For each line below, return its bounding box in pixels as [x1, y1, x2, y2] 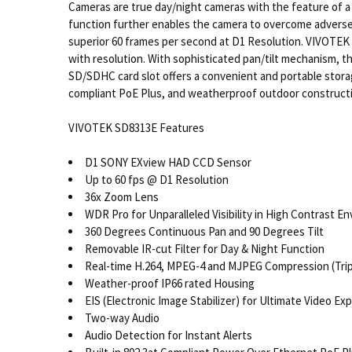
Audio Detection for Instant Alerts [84, 328, 252, 343]
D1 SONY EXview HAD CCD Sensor [84, 155, 251, 170]
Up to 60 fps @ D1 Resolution [84, 172, 229, 188]
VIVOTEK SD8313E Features [68, 119, 204, 135]
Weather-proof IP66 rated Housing [84, 276, 255, 291]
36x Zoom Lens [84, 189, 159, 205]
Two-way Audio [84, 310, 159, 326]
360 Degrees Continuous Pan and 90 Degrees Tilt [84, 224, 324, 240]
